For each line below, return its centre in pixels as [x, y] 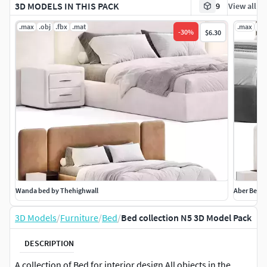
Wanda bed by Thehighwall [57, 191]
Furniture [79, 218]
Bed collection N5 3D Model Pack [186, 218]
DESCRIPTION [49, 243]
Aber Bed [248, 191]
